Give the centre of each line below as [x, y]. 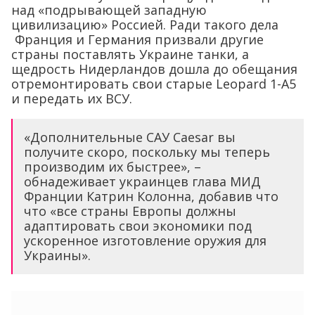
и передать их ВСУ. [72, 99]
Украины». [57, 256]
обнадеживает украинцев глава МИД [142, 182]
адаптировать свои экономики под [138, 226]
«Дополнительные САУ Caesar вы [130, 137]
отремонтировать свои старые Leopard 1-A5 [154, 84]
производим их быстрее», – [112, 167]
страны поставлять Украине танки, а [130, 54]
